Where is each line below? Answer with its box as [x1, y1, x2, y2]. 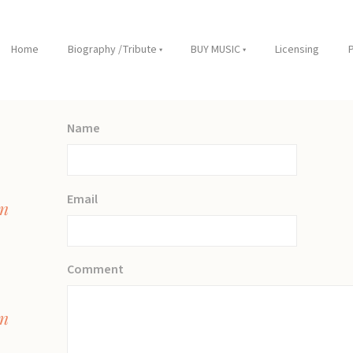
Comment [67, 261, 124, 279]
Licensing [275, 42, 320, 58]
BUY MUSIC [191, 42, 241, 58]
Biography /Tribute [67, 42, 157, 58]
